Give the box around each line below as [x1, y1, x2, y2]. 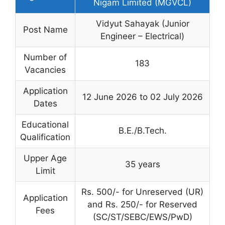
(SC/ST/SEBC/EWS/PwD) [92, 211, 192, 222]
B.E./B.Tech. [118, 125, 167, 136]
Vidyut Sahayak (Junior [95, 18, 189, 29]
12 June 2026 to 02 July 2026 [82, 91, 203, 102]
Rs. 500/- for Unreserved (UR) [81, 186, 203, 197]
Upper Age [24, 153, 67, 163]
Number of [24, 52, 67, 62]
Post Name [23, 24, 68, 35]
